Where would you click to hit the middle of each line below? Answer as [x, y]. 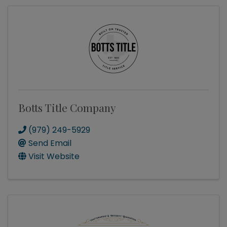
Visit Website [54, 157]
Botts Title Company [67, 108]
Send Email [50, 143]
